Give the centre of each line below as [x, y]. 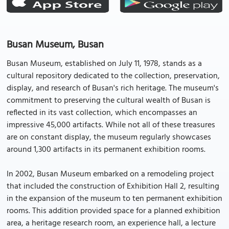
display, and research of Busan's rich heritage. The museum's [113, 88]
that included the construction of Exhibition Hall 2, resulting [113, 187]
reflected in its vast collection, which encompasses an [102, 113]
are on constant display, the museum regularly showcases [109, 138]
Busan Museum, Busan [55, 45]
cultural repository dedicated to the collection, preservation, [113, 76]
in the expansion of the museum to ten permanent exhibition [114, 199]
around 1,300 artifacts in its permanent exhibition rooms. [106, 150]
